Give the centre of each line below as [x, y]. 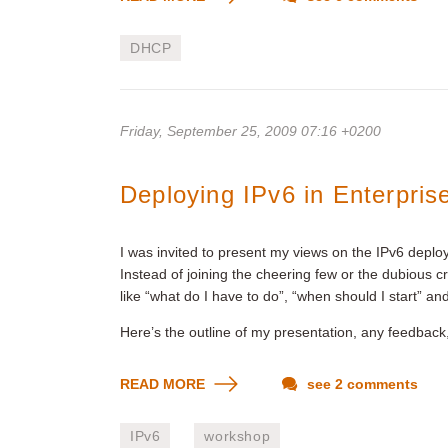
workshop [237, 436]
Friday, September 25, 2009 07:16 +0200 [250, 131]
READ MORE [164, 384]
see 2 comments [360, 384]
